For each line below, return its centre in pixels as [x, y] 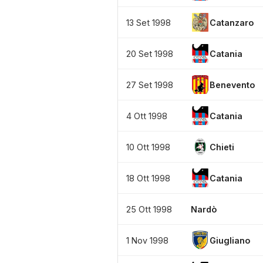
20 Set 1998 [150, 53]
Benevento [232, 85]
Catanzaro [232, 22]
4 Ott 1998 [147, 116]
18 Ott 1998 [148, 178]
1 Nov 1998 [147, 240]
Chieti [222, 147]
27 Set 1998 [150, 85]
